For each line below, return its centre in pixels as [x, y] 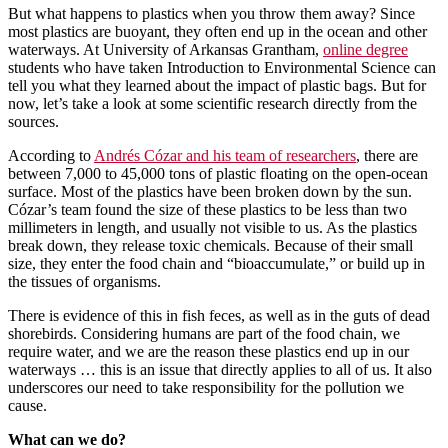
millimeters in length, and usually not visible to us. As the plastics [212, 227]
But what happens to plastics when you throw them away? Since [211, 13]
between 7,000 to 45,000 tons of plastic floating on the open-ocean [218, 173]
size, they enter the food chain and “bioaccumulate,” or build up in [216, 263]
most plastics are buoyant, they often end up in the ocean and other [217, 31]
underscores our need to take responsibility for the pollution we [206, 387]
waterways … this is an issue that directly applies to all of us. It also [220, 369]
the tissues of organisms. [84, 281]
